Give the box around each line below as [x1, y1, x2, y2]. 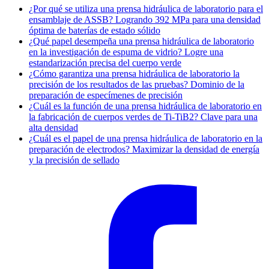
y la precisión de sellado [29, 155, 119, 166]
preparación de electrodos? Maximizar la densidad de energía [29, 144, 259, 155]
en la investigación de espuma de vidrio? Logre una [29, 47, 223, 58]
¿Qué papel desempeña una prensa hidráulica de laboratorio [29, 36, 254, 47]
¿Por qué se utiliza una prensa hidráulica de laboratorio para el [29, 4, 263, 14]
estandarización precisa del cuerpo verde [29, 58, 181, 68]
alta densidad [29, 122, 78, 133]
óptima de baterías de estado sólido [29, 25, 160, 36]
